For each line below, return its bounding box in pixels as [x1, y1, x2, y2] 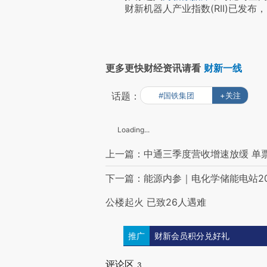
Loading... [117, 125, 150, 134]
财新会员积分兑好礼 [154, 232, 229, 241]
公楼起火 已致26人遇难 [105, 196, 206, 208]
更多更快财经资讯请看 [105, 62, 201, 74]
